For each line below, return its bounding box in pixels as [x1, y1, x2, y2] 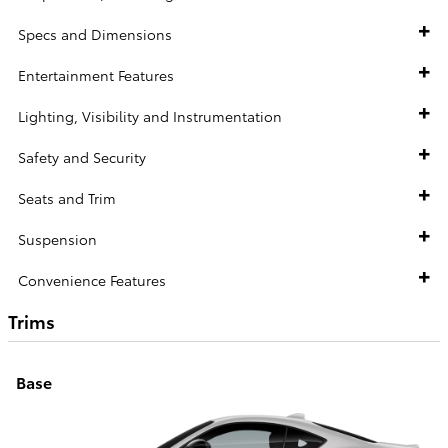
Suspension [18, 228, 97, 249]
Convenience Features [18, 269, 166, 290]
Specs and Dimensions [18, 23, 172, 44]
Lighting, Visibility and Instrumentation [18, 105, 282, 126]
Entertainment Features [18, 64, 174, 85]
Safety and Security [18, 146, 146, 167]
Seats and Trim [18, 187, 116, 208]
